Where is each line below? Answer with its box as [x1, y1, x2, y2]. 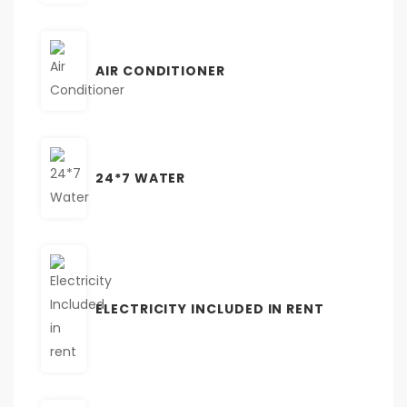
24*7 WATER [95, 168, 186, 187]
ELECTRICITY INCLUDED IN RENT [95, 299, 325, 318]
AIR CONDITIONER [95, 61, 225, 80]
